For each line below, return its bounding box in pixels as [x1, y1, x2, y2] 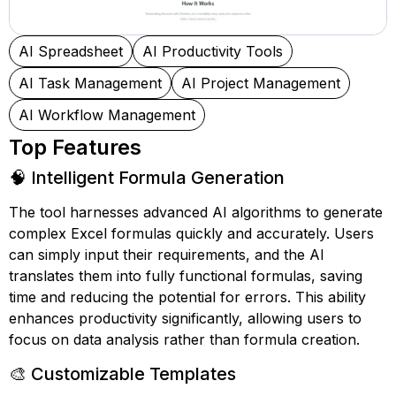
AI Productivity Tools [142, 42, 283, 60]
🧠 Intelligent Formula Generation [9, 167, 285, 188]
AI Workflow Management [19, 106, 195, 124]
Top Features [9, 134, 141, 160]
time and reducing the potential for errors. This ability [9, 288, 366, 306]
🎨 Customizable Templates [9, 363, 236, 385]
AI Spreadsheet [19, 42, 123, 60]
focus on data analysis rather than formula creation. [9, 331, 360, 348]
